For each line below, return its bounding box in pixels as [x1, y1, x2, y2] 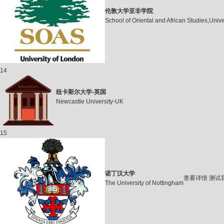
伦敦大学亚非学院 [105, 7, 153, 14]
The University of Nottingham [105, 179, 183, 186]
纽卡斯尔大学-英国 [56, 88, 106, 95]
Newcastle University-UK [56, 98, 123, 105]
